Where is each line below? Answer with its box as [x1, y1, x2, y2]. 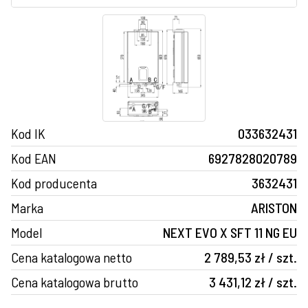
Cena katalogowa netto [11, 249, 132, 266]
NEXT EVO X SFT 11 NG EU [163, 224, 297, 241]
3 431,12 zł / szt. [209, 274, 297, 291]
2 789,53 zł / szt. [204, 249, 297, 266]
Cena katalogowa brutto [11, 274, 138, 291]
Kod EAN [11, 150, 56, 167]
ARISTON [251, 199, 297, 217]
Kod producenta [11, 175, 97, 192]
